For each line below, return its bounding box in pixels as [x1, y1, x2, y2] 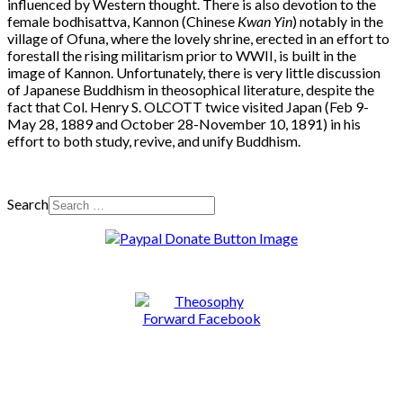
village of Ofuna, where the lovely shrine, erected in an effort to [7, 29, 390, 47]
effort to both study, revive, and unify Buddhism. [7, 131, 300, 149]
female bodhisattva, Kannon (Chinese [7, 12, 237, 30]
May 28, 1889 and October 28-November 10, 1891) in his [7, 114, 361, 132]
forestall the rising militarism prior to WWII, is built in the [7, 46, 356, 64]
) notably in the [292, 12, 383, 30]
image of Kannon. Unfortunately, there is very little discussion [7, 63, 381, 81]
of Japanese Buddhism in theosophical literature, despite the [7, 80, 374, 98]
